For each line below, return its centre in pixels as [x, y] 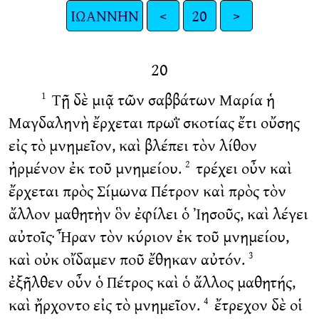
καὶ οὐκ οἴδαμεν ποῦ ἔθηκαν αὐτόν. [128, 259]
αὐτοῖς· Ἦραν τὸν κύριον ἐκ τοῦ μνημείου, [148, 236]
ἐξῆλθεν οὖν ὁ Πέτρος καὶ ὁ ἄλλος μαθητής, [152, 282]
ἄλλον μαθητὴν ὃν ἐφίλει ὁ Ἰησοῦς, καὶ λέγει [158, 214]
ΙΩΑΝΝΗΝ [104, 15]
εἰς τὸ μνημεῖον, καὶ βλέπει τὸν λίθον [132, 145]
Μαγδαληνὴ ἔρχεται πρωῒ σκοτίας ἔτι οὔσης [154, 122]
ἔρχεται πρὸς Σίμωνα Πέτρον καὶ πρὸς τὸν [147, 191]
